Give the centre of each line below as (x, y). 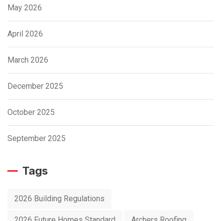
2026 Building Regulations (59, 198)
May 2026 (25, 7)
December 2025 (35, 86)
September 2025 (37, 138)
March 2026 (28, 60)
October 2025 (31, 112)
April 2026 (25, 34)
